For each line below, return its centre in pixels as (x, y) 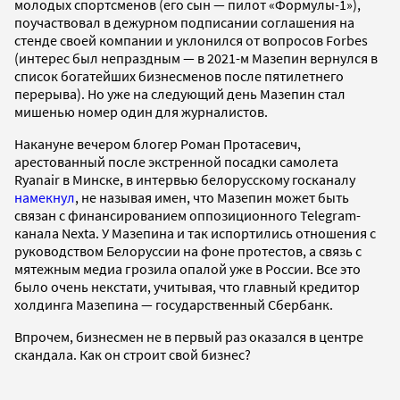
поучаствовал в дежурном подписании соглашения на (184, 22)
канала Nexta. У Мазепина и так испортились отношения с (195, 233)
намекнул (45, 197)
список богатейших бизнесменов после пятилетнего (179, 75)
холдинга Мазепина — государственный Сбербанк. (174, 304)
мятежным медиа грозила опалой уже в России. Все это (187, 268)
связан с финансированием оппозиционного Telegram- (187, 215)
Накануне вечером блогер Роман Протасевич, (158, 143)
